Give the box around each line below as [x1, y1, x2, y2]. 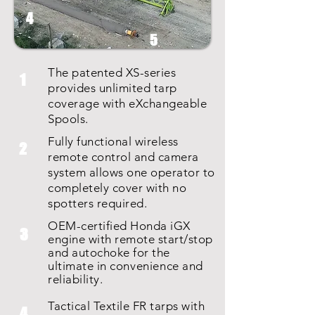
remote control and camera [48, 150, 199, 164]
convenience [110, 259, 179, 273]
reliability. [48, 272, 103, 286]
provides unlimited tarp [48, 81, 177, 95]
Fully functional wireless [48, 134, 179, 148]
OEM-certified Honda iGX [48, 219, 191, 233]
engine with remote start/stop [48, 232, 213, 246]
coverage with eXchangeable [48, 96, 207, 110]
